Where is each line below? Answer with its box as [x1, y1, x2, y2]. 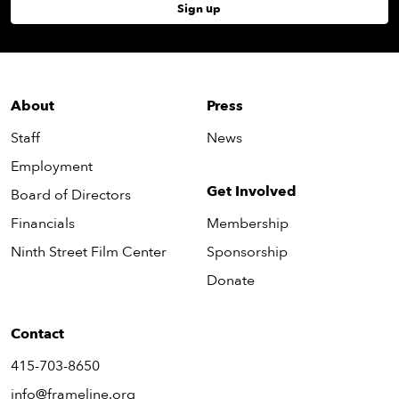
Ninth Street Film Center [11, 241, 167, 262]
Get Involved [206, 181, 297, 201]
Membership [206, 213, 289, 233]
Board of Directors [11, 184, 131, 205]
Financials [11, 213, 75, 233]
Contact [11, 323, 64, 344]
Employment [11, 156, 93, 176]
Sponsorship [206, 241, 288, 262]
